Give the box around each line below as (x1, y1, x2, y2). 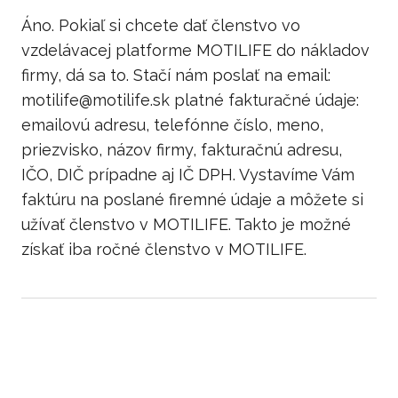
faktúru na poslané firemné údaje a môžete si (21, 190, 363, 209)
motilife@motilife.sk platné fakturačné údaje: (21, 91, 359, 109)
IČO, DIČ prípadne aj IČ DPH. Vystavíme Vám (21, 165, 354, 184)
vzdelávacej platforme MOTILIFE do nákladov (21, 41, 370, 60)
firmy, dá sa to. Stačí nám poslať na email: (21, 66, 330, 84)
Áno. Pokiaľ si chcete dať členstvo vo (21, 16, 300, 35)
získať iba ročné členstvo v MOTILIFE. (21, 240, 306, 259)
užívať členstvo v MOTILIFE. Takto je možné (21, 215, 351, 234)
